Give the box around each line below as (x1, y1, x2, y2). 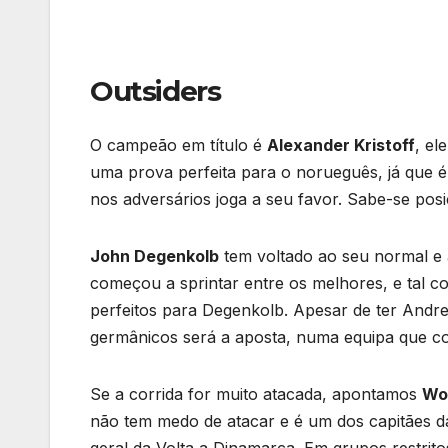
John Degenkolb (90, 245, 219, 266)
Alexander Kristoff (267, 134, 415, 155)
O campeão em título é (90, 134, 267, 155)
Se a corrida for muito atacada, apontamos (90, 383, 422, 404)
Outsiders (90, 74, 221, 109)
